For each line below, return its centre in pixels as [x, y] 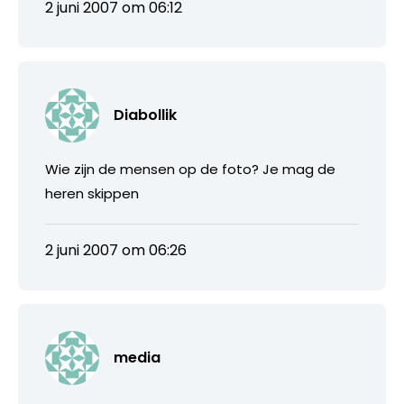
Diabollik [145, 115]
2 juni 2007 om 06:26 [116, 250]
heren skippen [92, 193]
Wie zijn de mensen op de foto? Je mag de [190, 169]
